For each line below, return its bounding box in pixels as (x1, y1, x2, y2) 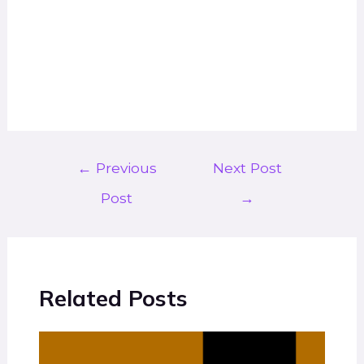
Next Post (212, 159, 282, 177)
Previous (91, 159, 157, 177)
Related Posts (39, 284, 188, 312)
